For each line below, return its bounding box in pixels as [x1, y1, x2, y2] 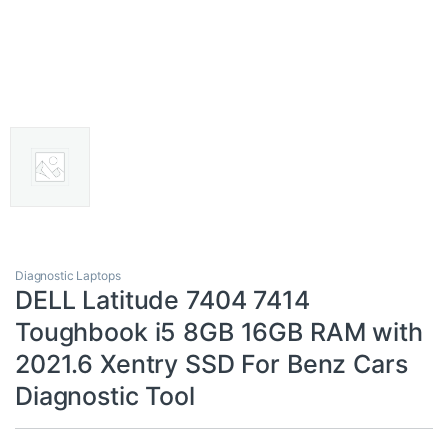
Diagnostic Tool [15, 381, 195, 412]
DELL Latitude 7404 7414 [15, 285, 310, 316]
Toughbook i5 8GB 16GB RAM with [15, 317, 423, 348]
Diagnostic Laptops [15, 268, 121, 284]
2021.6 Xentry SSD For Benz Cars [15, 349, 408, 380]
